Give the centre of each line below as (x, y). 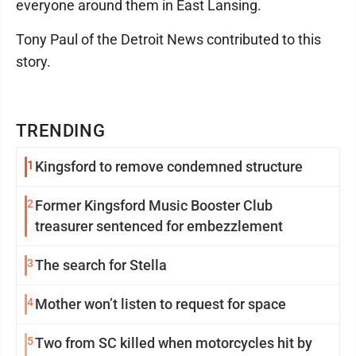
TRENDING (61, 131)
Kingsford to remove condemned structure (169, 167)
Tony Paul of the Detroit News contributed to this (168, 40)
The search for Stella (101, 265)
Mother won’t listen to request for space (161, 304)
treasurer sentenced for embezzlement (159, 226)
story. (33, 62)
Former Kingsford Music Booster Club (154, 206)
